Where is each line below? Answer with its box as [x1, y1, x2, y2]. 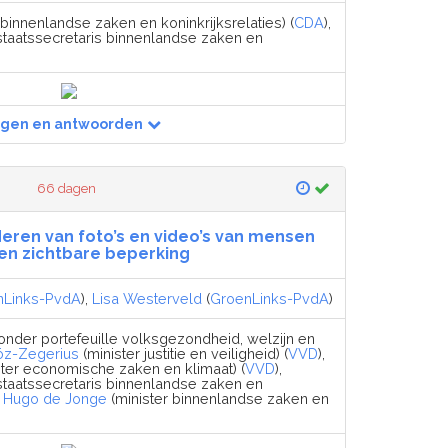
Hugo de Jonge [3, 389, 107, 407]
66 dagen [37, 180, 97, 196]
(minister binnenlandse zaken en [107, 389, 329, 407]
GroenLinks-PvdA [210, 289, 329, 307]
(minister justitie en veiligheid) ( [79, 344, 288, 362]
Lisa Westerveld [92, 289, 202, 307]
